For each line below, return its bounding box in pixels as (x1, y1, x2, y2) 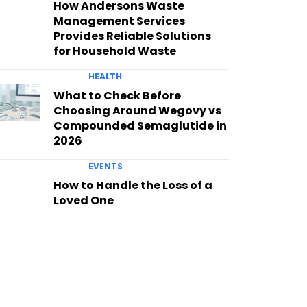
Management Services (53, 12, 185, 29)
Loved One (53, 192, 114, 208)
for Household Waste (53, 42, 176, 59)
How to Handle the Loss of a (53, 177, 212, 193)
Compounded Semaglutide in (53, 117, 227, 134)
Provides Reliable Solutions (53, 27, 211, 44)
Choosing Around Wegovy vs (53, 102, 221, 119)
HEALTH (88, 70, 122, 82)
